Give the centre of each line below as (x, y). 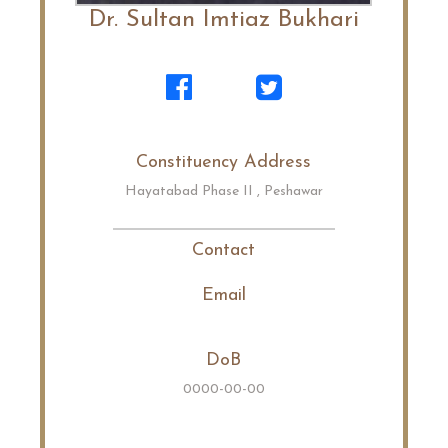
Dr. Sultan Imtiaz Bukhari (223, 20)
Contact (224, 250)
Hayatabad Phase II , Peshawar (223, 191)
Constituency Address (224, 162)
